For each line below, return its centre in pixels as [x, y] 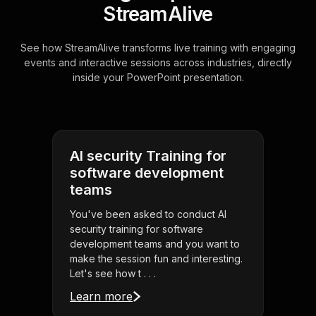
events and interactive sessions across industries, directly [158, 63]
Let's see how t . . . [113, 274]
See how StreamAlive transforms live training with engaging [158, 48]
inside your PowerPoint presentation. [158, 78]
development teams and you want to [155, 244]
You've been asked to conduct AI [148, 214]
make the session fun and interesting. [156, 259]
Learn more [101, 297]
